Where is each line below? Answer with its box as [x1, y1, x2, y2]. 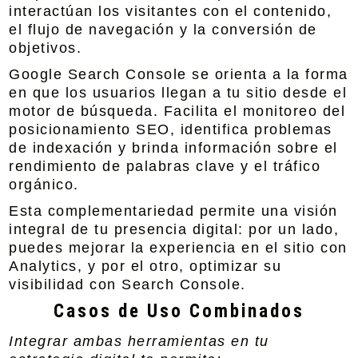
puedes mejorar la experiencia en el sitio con [9, 240, 348, 256]
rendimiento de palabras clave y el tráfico [9, 158, 321, 174]
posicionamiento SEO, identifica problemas [9, 121, 332, 137]
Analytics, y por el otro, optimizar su [9, 258, 282, 274]
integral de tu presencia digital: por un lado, [9, 221, 340, 237]
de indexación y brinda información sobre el [9, 140, 338, 156]
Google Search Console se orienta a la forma [9, 66, 348, 82]
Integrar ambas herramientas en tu [9, 333, 269, 349]
